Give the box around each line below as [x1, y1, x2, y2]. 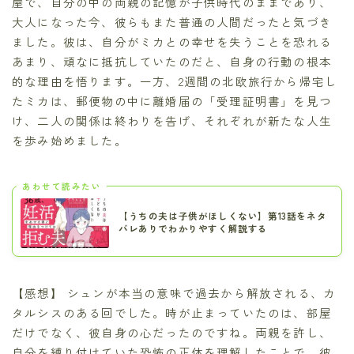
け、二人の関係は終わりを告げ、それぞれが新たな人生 [12, 112, 332, 130]
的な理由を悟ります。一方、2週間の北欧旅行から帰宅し [12, 73, 338, 90]
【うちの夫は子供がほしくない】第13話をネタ [119, 209, 327, 223]
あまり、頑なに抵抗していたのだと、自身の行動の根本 [12, 53, 333, 70]
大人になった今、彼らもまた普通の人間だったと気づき [12, 13, 333, 31]
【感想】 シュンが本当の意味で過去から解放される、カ [12, 284, 337, 301]
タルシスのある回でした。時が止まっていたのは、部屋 [12, 303, 332, 321]
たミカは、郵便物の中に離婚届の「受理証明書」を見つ [12, 92, 333, 110]
